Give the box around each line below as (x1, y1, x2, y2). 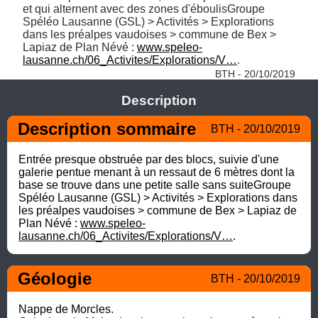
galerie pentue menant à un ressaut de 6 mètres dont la (18, 165, 295, 178)
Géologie (18, 268, 92, 288)
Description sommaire (18, 119, 196, 138)
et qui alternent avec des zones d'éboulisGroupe (23, 2, 265, 15)
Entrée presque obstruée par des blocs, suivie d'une (18, 153, 279, 165)
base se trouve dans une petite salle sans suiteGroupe (18, 178, 291, 191)
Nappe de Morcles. (18, 302, 116, 315)
